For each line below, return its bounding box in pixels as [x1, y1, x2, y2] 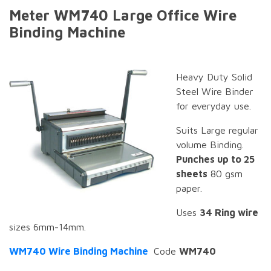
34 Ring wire [200, 207, 258, 218]
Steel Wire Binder [176, 86, 253, 97]
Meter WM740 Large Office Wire [9, 7, 237, 24]
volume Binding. [176, 139, 244, 151]
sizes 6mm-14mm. [9, 221, 86, 233]
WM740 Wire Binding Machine [9, 246, 148, 257]
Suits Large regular [176, 125, 258, 136]
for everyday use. [176, 100, 251, 112]
